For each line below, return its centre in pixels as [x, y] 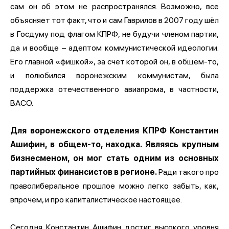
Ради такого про [188, 172]
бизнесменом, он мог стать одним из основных [114, 158]
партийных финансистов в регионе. [84, 172]
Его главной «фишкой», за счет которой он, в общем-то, [114, 61]
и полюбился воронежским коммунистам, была [114, 75]
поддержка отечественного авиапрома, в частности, [114, 89]
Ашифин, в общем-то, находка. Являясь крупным [114, 144]
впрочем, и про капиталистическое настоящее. [96, 199]
